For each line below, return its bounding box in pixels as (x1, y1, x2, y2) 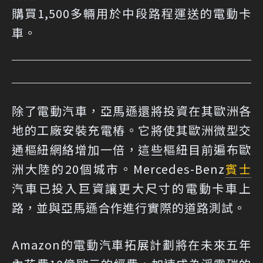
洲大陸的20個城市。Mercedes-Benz (12, 160, 225, 177)
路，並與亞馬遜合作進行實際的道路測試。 (12, 198, 246, 216)
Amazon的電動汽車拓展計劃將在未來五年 (12, 235, 251, 253)
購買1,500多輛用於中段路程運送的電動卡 (12, 4, 251, 22)
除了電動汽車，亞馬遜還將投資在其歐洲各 (12, 102, 251, 119)
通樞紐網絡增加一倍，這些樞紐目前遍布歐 (12, 140, 251, 158)
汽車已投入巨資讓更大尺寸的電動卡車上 (12, 179, 251, 197)
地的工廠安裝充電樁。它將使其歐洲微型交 (12, 121, 251, 139)
